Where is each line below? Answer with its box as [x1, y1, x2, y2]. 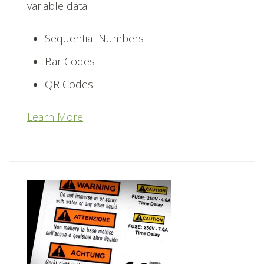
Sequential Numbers [45, 31, 144, 46]
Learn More [27, 110, 83, 124]
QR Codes [45, 77, 93, 92]
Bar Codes [45, 54, 95, 69]
